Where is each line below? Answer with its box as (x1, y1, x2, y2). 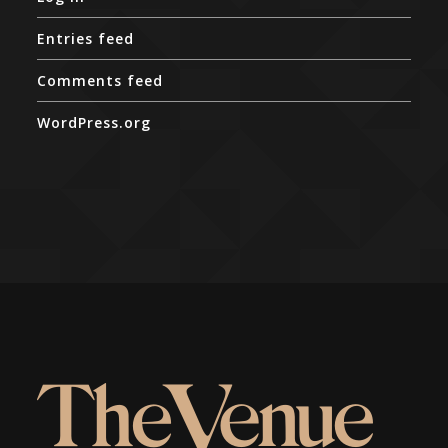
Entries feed (37, 29, 135, 49)
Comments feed (37, 71, 164, 91)
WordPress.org (37, 113, 152, 133)
